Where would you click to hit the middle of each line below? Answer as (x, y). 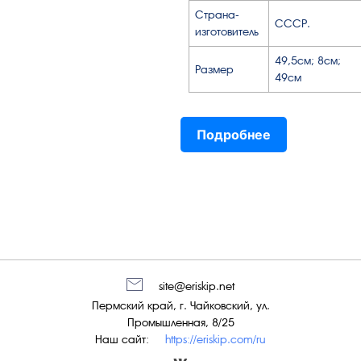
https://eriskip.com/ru (216, 339)
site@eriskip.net (197, 286)
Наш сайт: (122, 339)
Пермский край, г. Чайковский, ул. (180, 305)
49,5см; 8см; (308, 60)
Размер (214, 69)
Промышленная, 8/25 (180, 322)
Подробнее (234, 134)
